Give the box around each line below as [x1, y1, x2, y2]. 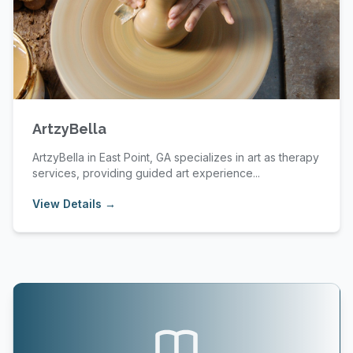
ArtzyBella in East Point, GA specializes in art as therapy [32, 150, 319, 164]
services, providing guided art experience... [32, 166, 260, 180]
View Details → [32, 197, 116, 210]
